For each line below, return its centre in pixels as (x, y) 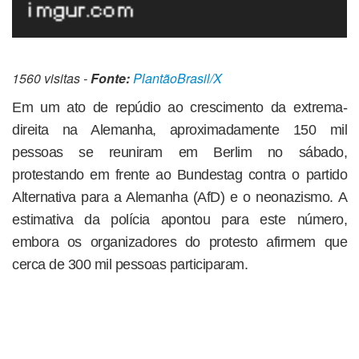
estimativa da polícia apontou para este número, (179, 220)
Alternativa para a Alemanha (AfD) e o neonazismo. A (179, 198)
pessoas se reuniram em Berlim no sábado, (179, 153)
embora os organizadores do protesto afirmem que (179, 242)
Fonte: (110, 79)
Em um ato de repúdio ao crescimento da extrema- (179, 108)
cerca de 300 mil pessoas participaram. (130, 265)
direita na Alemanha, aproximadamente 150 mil (179, 130)
